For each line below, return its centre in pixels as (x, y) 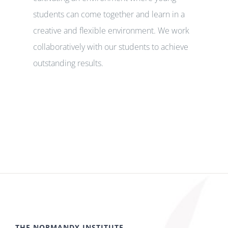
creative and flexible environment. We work (111, 31)
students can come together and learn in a (109, 15)
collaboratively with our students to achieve (111, 47)
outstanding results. (68, 63)
